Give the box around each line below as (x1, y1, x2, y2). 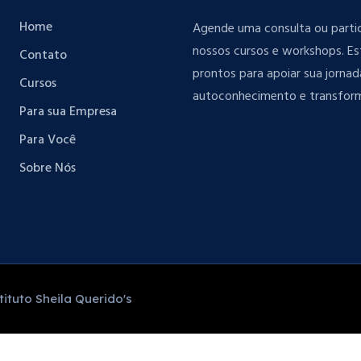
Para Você (19, 129, 76, 151)
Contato (19, 44, 67, 66)
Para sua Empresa (19, 101, 117, 122)
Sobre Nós (19, 157, 76, 179)
